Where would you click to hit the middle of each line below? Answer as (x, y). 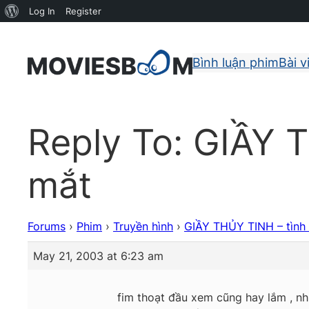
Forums (47, 227)
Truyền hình (143, 227)
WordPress (42, 32)
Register (83, 11)
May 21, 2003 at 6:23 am (98, 256)
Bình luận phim (236, 62)
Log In (42, 11)
